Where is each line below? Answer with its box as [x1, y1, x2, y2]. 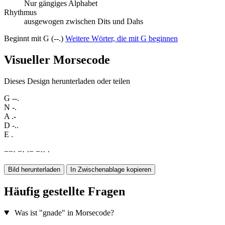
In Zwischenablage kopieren [70, 166, 151, 174]
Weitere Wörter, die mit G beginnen [65, 34, 178, 43]
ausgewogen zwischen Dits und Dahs [24, 17, 143, 26]
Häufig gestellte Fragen [4, 185, 125, 198]
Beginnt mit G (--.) [4, 34, 65, 43]
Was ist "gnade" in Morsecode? [14, 208, 114, 217]
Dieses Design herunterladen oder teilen [4, 77, 130, 86]
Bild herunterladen [8, 166, 60, 174]
